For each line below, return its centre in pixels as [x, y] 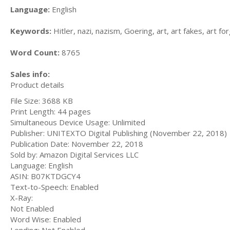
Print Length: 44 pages [51, 111]
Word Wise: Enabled [46, 219]
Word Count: [35, 52]
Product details [37, 84]
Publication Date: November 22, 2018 [77, 144]
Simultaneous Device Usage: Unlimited [78, 122]
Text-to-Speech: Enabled [55, 187]
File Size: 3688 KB [42, 101]
